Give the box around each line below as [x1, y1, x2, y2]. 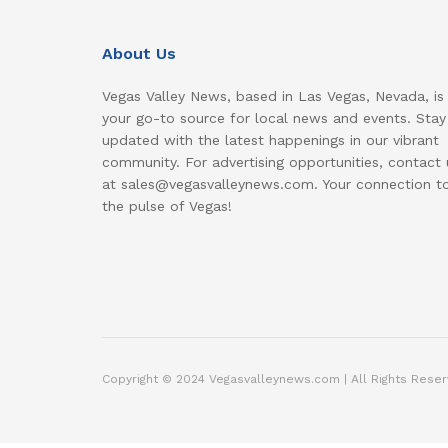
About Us [102, 44, 176, 64]
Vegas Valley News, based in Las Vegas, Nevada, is [102, 88, 444, 105]
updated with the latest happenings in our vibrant [102, 132, 439, 149]
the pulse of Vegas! [102, 198, 232, 215]
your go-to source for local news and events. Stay [102, 110, 446, 127]
